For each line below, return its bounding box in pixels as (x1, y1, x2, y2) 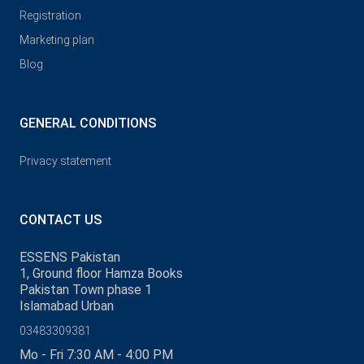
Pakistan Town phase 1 (19, 282, 152, 297)
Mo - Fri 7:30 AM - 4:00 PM (19, 347, 173, 362)
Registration (19, 9, 81, 22)
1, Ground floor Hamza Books (19, 266, 183, 281)
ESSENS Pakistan (19, 249, 120, 265)
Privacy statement (19, 154, 111, 167)
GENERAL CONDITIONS (19, 115, 156, 131)
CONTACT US (19, 212, 102, 227)
